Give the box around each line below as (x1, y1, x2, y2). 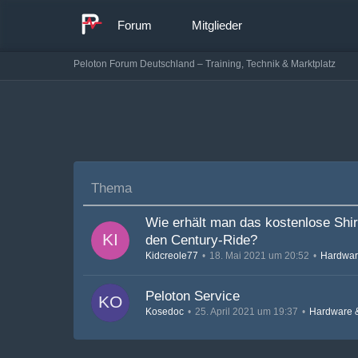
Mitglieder (192, 18, 242, 32)
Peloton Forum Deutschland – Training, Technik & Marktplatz (74, 58, 336, 70)
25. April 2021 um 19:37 (195, 305, 298, 317)
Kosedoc (145, 305, 184, 317)
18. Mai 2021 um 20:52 (209, 250, 309, 261)
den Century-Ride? (145, 233, 257, 248)
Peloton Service (145, 288, 240, 304)
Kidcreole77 (145, 250, 198, 261)
